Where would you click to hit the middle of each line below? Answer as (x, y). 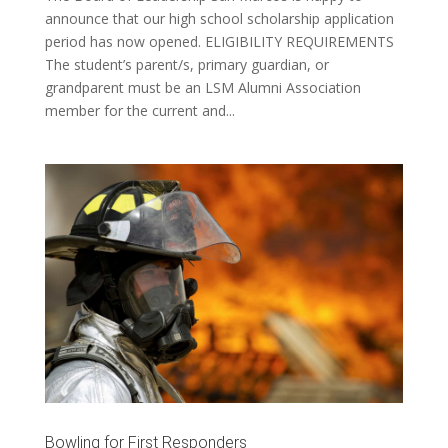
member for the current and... (139, 111)
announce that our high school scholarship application (219, 19)
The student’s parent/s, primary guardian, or (186, 65)
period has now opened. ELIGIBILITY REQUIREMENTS (219, 42)
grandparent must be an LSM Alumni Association (202, 88)
